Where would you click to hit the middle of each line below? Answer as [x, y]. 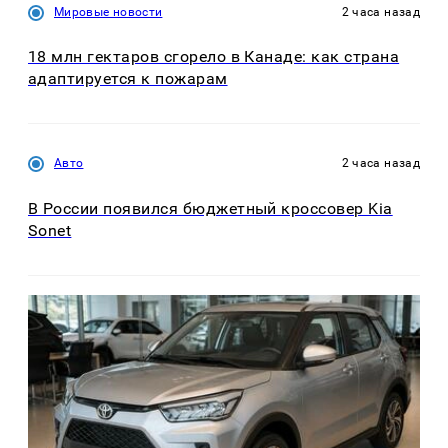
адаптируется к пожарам [128, 79]
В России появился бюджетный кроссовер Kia [210, 208]
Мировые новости [108, 11]
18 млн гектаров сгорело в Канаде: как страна [214, 57]
